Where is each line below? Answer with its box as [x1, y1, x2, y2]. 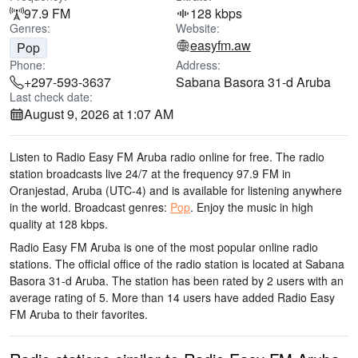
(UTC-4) [102, 182, 146, 198]
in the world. [10, 199, 71, 215]
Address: [176, 57, 221, 73]
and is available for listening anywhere [146, 182, 342, 198]
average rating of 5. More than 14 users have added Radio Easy [10, 289, 335, 305]
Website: [176, 20, 220, 36]
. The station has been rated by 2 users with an [105, 272, 344, 288]
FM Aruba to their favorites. [10, 306, 148, 322]
